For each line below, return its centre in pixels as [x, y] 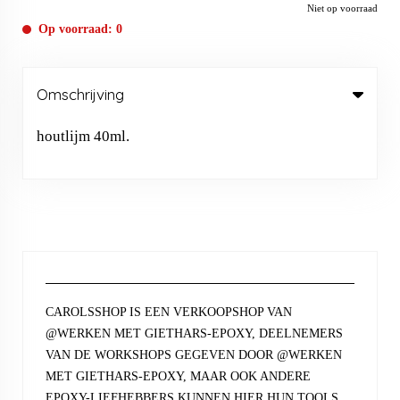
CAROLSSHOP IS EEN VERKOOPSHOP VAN [169, 312]
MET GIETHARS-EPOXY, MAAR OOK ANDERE [178, 377]
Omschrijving [80, 95]
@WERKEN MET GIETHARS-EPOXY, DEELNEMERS [194, 334]
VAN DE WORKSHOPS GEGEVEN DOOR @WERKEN [194, 355]
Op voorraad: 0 [80, 29]
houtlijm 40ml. [85, 137]
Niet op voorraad [342, 8]
